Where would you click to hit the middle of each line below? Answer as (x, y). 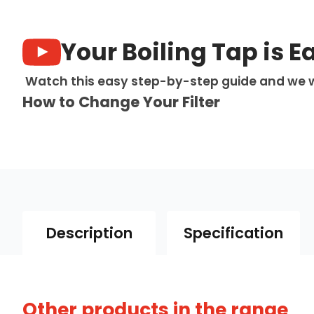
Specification (233, 233)
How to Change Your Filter (121, 102)
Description (89, 233)
